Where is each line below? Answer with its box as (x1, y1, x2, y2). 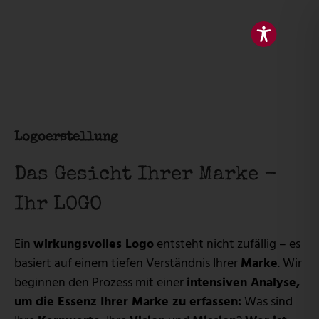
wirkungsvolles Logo (33, 234, 154, 255)
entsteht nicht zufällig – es (154, 234, 300, 255)
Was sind (241, 291, 293, 313)
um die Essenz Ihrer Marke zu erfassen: (14, 291, 241, 313)
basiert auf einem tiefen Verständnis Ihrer (14, 253, 241, 274)
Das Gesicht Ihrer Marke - (14, 165, 277, 186)
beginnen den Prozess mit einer (14, 272, 187, 293)
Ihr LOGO (14, 195, 102, 216)
